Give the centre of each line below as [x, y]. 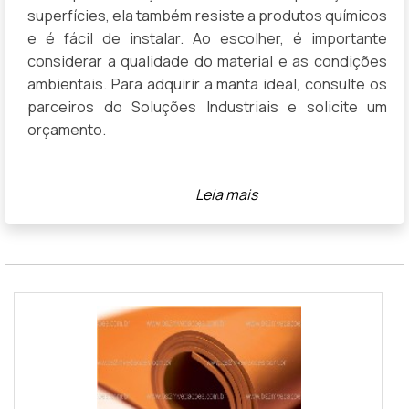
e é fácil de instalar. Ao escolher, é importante [207, 38]
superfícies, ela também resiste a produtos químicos [207, 15]
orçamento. [67, 129]
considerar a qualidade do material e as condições [207, 61]
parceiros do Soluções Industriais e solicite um [207, 106]
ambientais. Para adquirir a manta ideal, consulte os [207, 84]
